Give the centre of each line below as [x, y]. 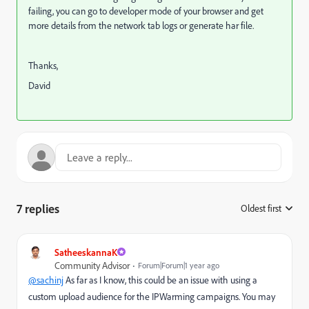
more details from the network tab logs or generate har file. [141, 25]
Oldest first [261, 208]
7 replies [38, 208]
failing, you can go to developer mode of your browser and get [146, 10]
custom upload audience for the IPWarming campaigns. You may [152, 296]
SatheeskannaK [86, 252]
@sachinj [46, 279]
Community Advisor [92, 265]
